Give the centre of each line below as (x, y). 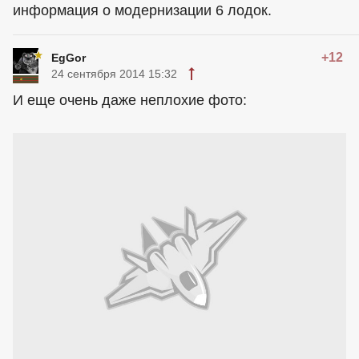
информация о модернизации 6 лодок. (142, 10)
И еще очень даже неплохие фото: (130, 100)
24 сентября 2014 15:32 (114, 74)
